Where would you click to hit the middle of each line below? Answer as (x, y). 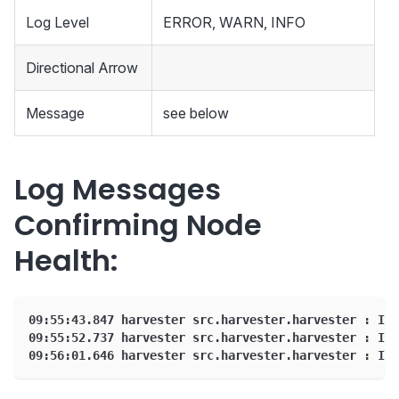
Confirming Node (138, 224)
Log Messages (118, 189)
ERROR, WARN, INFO (234, 22)
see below (196, 113)
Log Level (57, 22)
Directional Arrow (82, 67)
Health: (66, 260)
